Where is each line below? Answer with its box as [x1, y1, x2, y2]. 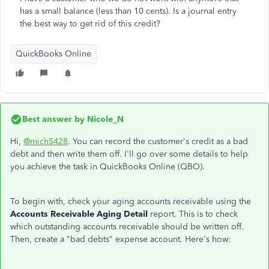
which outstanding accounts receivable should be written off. [10, 222, 244, 232]
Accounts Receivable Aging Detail [10, 209, 148, 219]
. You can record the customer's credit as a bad [68, 136, 248, 147]
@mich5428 [23, 136, 68, 147]
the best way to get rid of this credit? [20, 19, 160, 29]
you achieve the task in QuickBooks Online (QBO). [10, 162, 205, 172]
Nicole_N [85, 114, 124, 124]
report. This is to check [148, 209, 238, 219]
